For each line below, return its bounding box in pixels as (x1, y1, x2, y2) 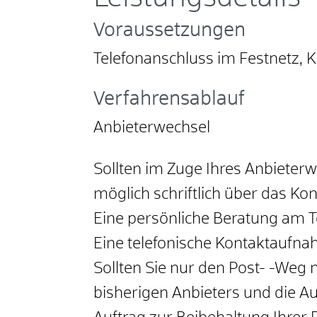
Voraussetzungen (93, 21, 246, 41)
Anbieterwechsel (93, 120, 210, 137)
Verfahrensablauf (93, 90, 245, 110)
